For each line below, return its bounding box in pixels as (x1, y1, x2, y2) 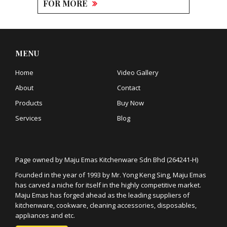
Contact (117, 83, 140, 93)
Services (15, 113, 42, 123)
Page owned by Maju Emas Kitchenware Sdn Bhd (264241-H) (15, 155, 198, 164)
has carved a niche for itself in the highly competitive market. (15, 180, 201, 190)
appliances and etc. (15, 210, 75, 220)
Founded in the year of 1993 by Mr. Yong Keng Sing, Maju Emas (15, 170, 206, 179)
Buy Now (117, 98, 144, 108)
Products (15, 98, 43, 108)
